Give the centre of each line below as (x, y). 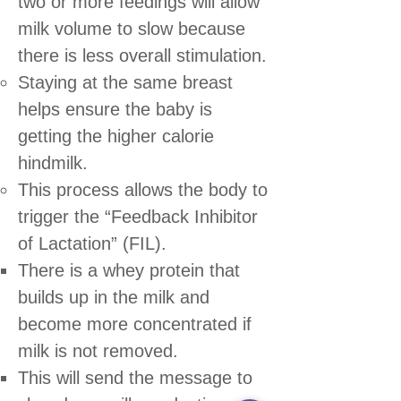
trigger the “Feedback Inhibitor (138, 216)
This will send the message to (135, 377)
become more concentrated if (135, 324)
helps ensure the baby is (115, 109)
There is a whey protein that (129, 270)
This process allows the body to (143, 189)
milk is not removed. (98, 350)
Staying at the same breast (125, 82)
